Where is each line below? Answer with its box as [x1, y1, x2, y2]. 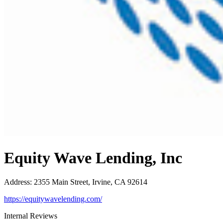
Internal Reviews [4, 212, 57, 221]
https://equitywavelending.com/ [4, 195, 102, 204]
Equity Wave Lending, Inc [4, 148, 182, 167]
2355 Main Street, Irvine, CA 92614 [34, 178, 147, 187]
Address [4, 178, 30, 187]
